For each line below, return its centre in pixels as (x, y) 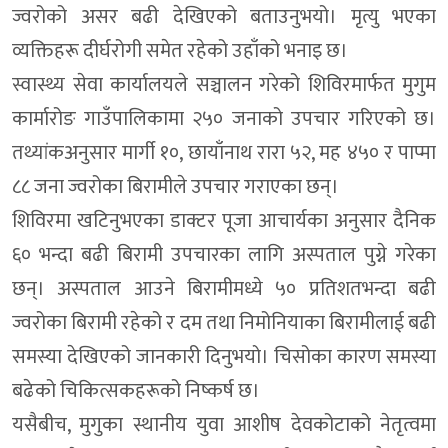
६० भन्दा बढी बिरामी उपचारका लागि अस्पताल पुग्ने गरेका (224, 255)
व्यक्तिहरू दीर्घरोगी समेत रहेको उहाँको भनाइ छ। (180, 51)
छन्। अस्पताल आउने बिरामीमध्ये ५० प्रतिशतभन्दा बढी (224, 289)
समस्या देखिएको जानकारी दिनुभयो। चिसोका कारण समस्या (224, 357)
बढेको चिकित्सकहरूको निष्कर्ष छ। (136, 391)
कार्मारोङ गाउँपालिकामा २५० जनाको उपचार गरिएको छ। (224, 119)
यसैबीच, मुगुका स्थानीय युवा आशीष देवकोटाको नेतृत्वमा (224, 425)
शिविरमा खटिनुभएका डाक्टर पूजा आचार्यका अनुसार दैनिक (224, 221)
